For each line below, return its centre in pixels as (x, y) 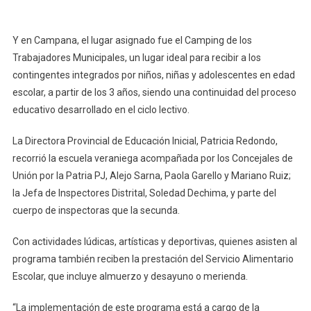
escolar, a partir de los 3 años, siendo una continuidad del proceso (154, 92)
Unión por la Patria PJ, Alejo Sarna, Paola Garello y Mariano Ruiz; (151, 175)
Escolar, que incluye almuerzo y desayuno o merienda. (130, 276)
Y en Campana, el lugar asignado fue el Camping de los (132, 40)
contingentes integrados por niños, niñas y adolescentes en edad (153, 75)
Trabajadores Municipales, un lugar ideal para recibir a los (136, 57)
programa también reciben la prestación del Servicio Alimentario (153, 259)
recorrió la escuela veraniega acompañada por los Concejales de (152, 158)
